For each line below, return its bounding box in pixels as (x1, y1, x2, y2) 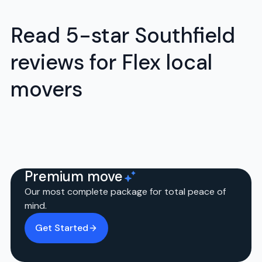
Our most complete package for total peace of (25, 185, 226, 198)
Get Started (35, 222, 89, 235)
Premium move (25, 167, 123, 186)
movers (11, 75, 83, 103)
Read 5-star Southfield (11, 21, 236, 49)
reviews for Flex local (11, 48, 213, 76)
